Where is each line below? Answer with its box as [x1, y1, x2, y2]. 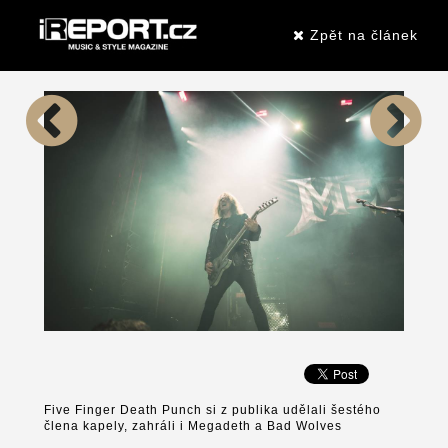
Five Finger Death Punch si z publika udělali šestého [44, 403, 382, 418]
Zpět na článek [305, 27, 418, 43]
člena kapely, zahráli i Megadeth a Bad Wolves [44, 419, 343, 434]
